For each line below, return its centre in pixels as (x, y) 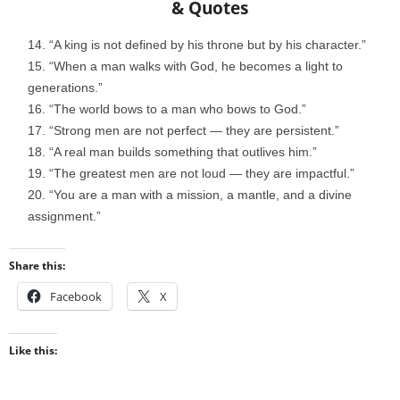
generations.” (65, 88)
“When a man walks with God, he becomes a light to (196, 67)
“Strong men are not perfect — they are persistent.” (194, 131)
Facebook (76, 297)
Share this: (37, 266)
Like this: (33, 351)
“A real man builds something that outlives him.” (183, 152)
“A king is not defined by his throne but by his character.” (208, 45)
